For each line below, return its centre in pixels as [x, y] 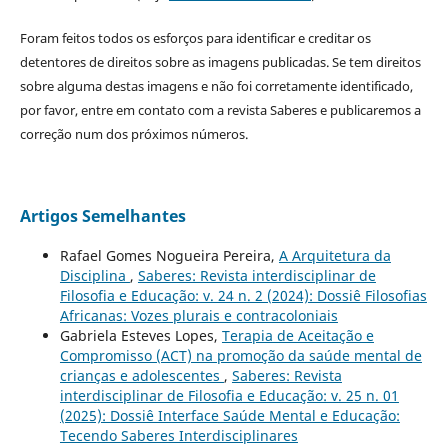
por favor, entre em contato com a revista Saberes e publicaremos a [220, 109]
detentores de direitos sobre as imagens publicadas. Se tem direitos [220, 61]
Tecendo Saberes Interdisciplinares [178, 435]
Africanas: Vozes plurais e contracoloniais [198, 315]
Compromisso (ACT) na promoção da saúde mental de [240, 355]
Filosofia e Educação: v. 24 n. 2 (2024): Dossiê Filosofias [243, 295]
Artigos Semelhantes [102, 215]
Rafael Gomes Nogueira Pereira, [169, 255]
